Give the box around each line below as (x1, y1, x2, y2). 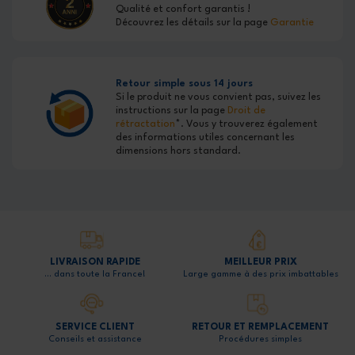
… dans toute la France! (44, 270, 146, 280)
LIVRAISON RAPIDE (49, 258, 140, 268)
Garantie (270, 17, 315, 29)
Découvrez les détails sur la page (116, 17, 271, 29)
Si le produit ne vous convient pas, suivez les (116, 92, 322, 103)
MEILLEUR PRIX (223, 258, 297, 268)
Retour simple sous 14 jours (116, 78, 254, 90)
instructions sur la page (116, 105, 228, 116)
